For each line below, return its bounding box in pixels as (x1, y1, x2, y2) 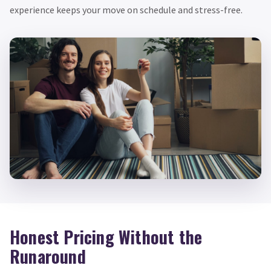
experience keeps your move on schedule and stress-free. (10, 4, 243, 16)
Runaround (10, 244, 86, 269)
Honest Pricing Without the (10, 224, 203, 250)
